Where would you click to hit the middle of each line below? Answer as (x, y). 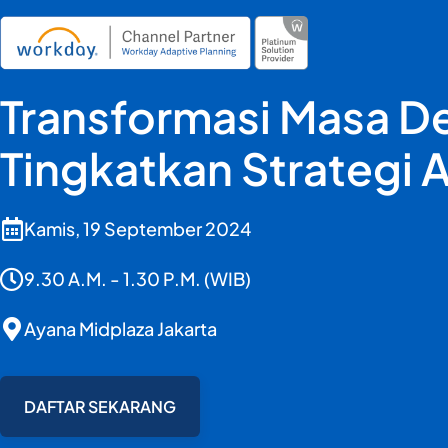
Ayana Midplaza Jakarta (120, 329)
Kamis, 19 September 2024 (137, 229)
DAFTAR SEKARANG (100, 407)
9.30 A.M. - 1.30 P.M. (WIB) (137, 279)
